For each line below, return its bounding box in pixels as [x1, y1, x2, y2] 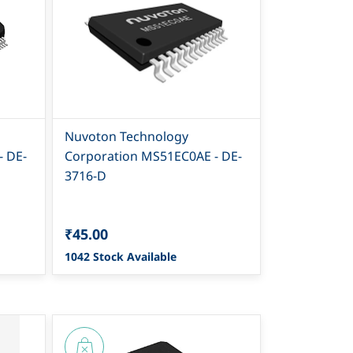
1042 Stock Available [65, 248, 177, 264]
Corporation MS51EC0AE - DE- [65, 147, 243, 165]
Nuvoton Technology [65, 127, 189, 145]
